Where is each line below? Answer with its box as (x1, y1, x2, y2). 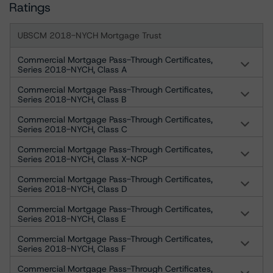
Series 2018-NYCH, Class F (18, 243, 126, 254)
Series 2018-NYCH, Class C (18, 124, 127, 135)
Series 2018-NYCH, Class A (18, 64, 127, 75)
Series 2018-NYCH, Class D (18, 183, 127, 194)
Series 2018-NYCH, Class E (18, 213, 126, 224)
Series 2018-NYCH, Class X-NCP (18, 154, 147, 165)
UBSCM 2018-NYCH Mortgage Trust (18, 30, 161, 41)
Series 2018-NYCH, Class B (18, 94, 126, 105)
